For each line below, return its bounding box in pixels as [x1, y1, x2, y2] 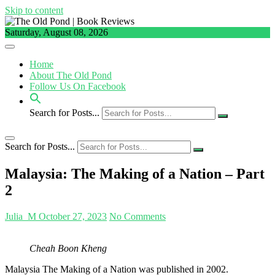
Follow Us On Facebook [29, 81, 126, 91]
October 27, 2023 [36, 211, 107, 222]
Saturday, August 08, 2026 [5, 27, 108, 37]
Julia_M [5, 211, 36, 222]
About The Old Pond [29, 70, 112, 80]
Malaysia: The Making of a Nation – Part [5, 165, 265, 182]
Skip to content [5, 5, 63, 15]
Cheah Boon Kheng [29, 242, 107, 254]
